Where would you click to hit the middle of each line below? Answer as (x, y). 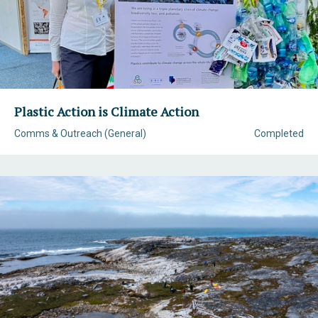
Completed (279, 133)
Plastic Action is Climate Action (106, 111)
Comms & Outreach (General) (80, 133)
